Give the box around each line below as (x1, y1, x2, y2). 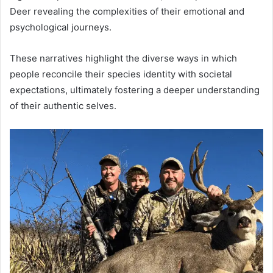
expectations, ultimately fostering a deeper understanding (10, 84, 260, 96)
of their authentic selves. (10, 100, 116, 112)
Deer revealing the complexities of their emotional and (10, 5, 244, 18)
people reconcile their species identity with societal (10, 68, 232, 80)
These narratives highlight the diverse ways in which (10, 52, 237, 65)
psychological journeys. (10, 21, 112, 34)
